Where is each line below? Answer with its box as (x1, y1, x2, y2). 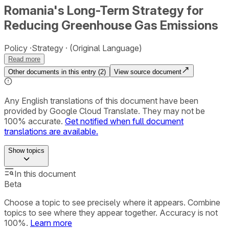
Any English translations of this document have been (4, 95, 198, 106)
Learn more (30, 217, 72, 228)
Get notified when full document (65, 116, 184, 126)
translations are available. (4, 126, 98, 136)
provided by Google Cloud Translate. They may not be (4, 105, 205, 116)
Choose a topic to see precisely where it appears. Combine (4, 197, 220, 208)
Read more (8, 55, 40, 63)
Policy (4, 42, 28, 53)
